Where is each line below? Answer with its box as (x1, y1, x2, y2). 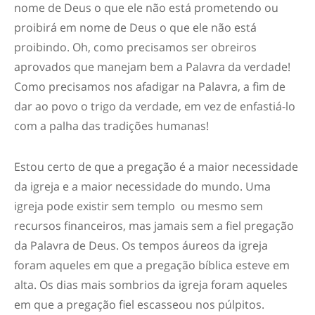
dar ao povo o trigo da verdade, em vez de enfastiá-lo (14, 98, 295, 114)
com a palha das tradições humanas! (14, 118, 209, 134)
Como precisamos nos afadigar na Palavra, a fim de (14, 79, 285, 94)
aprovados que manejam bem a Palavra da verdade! (14, 59, 290, 75)
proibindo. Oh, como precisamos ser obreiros (14, 39, 257, 55)
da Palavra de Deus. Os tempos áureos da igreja (14, 238, 268, 253)
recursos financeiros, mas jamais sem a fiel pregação (14, 218, 294, 233)
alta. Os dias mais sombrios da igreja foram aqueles (14, 277, 288, 292)
